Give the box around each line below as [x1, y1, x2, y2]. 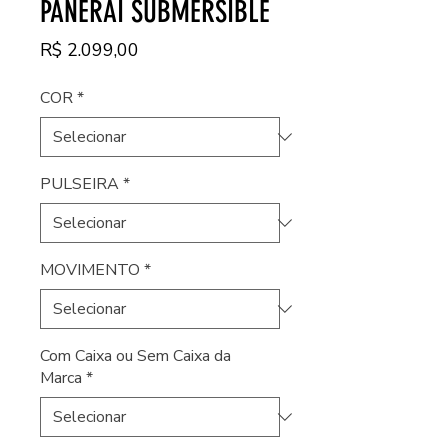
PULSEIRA [40, 172, 119, 195]
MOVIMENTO [40, 258, 140, 281]
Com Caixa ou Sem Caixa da [40, 344, 231, 367]
